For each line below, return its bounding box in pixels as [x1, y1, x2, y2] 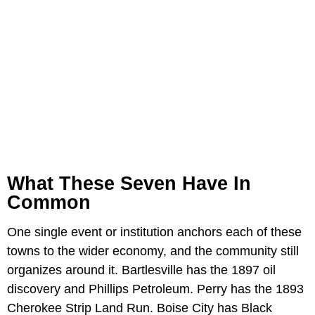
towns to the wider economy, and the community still [7, 244, 299, 259]
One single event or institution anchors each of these [7, 225, 302, 240]
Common [7, 192, 91, 214]
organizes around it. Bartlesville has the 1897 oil [7, 263, 276, 278]
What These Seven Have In [7, 173, 251, 195]
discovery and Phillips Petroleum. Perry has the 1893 [7, 282, 304, 297]
